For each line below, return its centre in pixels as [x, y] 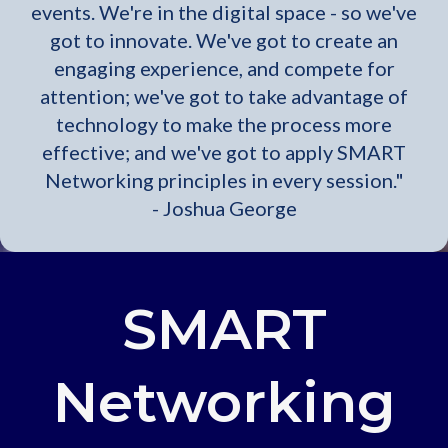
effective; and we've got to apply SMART [224, 152]
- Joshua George [224, 208]
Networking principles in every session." [224, 180]
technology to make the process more [224, 124]
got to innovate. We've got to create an [224, 40]
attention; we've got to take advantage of [224, 96]
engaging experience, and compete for [224, 68]
